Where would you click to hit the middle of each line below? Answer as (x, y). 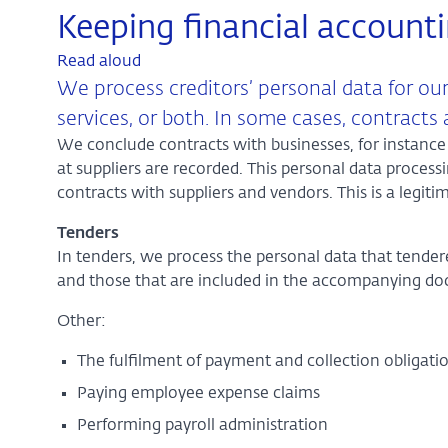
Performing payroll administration (206, 426)
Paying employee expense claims (200, 394)
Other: (83, 322)
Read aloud (98, 62)
